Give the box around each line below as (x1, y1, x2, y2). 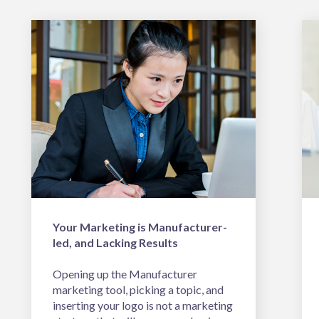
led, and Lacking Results (53, 236, 178, 250)
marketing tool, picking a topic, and (53, 283, 224, 297)
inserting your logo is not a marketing (53, 298, 233, 313)
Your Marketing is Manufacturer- (53, 220, 227, 234)
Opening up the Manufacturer (53, 267, 197, 281)
